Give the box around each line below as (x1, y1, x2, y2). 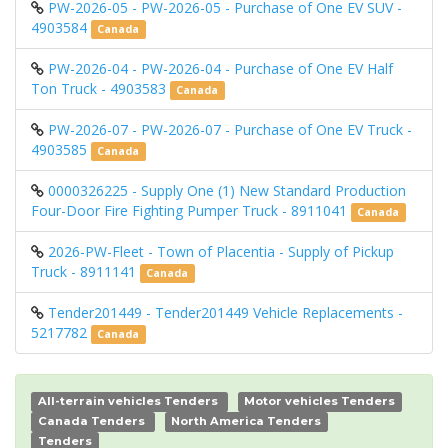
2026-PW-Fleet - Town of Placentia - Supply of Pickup (48, 242, 394, 262)
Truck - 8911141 (31, 262, 140, 282)
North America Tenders (171, 414, 322, 429)
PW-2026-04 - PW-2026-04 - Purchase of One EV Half (48, 59, 393, 79)
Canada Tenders (37, 414, 145, 429)
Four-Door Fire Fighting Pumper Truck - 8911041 (31, 201, 351, 221)
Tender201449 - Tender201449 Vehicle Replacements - (48, 303, 403, 323)
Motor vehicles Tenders (244, 394, 396, 409)
